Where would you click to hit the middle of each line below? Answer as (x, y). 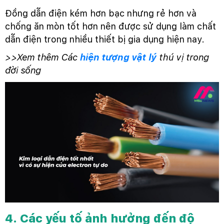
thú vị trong (183, 57)
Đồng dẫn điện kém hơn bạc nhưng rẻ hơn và (101, 13)
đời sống (23, 70)
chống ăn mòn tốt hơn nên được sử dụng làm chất (110, 26)
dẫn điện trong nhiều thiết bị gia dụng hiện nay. (105, 39)
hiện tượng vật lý (118, 57)
